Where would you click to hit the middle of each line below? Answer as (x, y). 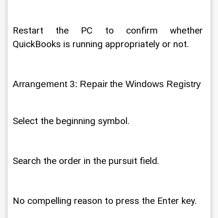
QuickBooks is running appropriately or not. (102, 44)
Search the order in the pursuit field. (87, 161)
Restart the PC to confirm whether (109, 31)
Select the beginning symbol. (72, 121)
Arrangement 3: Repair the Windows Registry (108, 84)
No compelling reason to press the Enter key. (106, 201)
